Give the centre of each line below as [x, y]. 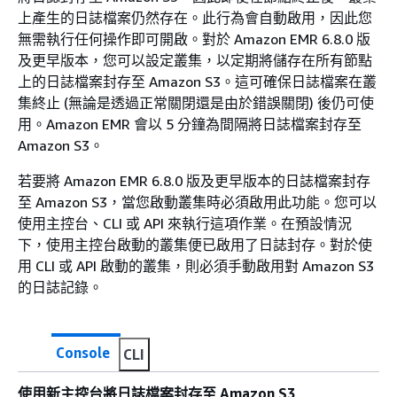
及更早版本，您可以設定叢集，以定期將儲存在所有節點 [195, 60]
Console [83, 352]
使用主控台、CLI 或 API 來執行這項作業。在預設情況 [185, 223]
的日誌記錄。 [60, 287]
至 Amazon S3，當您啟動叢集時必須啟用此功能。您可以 [197, 202]
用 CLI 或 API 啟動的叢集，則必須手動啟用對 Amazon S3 [196, 266]
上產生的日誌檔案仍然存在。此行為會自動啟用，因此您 [195, 18]
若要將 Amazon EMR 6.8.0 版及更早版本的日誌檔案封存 [194, 181]
